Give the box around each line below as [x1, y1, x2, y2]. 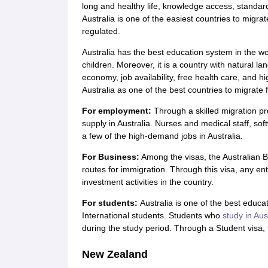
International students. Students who [81, 211, 223, 220]
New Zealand [81, 248, 148, 260]
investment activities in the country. [81, 177, 214, 187]
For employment [81, 106, 148, 115]
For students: [81, 198, 140, 208]
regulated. [81, 26, 120, 36]
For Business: [81, 152, 139, 162]
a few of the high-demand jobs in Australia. [81, 131, 243, 141]
